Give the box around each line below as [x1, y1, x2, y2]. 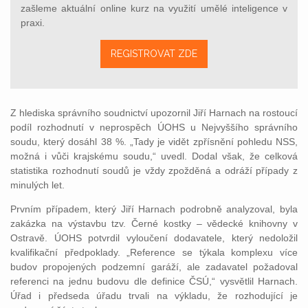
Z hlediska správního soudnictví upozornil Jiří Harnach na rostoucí [10, 107, 298, 118]
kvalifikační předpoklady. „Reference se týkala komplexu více [10, 246, 298, 258]
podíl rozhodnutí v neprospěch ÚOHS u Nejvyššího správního [10, 121, 298, 133]
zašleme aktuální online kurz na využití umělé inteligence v [21, 2, 287, 14]
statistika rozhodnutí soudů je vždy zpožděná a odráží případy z [10, 164, 298, 176]
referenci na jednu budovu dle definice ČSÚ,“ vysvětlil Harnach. [10, 275, 298, 287]
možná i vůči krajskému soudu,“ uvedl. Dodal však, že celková [10, 150, 298, 162]
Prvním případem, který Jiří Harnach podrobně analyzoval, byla [10, 203, 298, 214]
